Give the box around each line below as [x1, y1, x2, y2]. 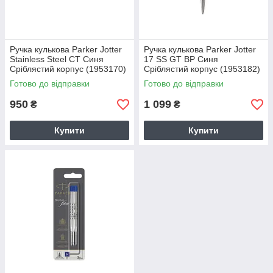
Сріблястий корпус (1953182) [144, 64, 260, 74]
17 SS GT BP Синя [144, 54, 218, 64]
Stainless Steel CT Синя [10, 54, 104, 64]
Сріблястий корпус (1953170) [10, 64, 126, 74]
